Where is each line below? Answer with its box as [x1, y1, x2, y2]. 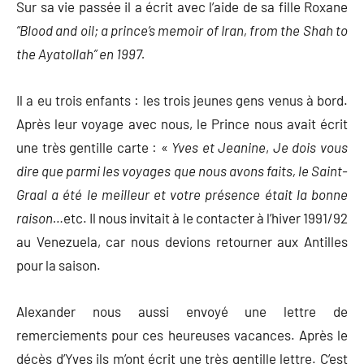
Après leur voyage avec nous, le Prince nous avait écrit [16, 115, 348, 132]
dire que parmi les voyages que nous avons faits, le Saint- [16, 162, 348, 179]
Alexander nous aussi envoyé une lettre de [16, 302, 348, 319]
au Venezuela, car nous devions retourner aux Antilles [16, 232, 348, 249]
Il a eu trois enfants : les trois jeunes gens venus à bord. [16, 91, 348, 108]
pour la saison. [16, 256, 101, 273]
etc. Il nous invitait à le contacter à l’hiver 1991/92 [63, 209, 348, 226]
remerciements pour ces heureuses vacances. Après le [16, 326, 348, 343]
